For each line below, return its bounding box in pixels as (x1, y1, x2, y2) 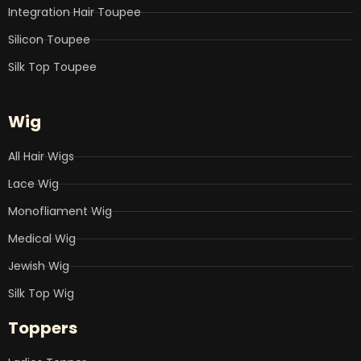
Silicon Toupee (8, 31, 90, 48)
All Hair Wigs (8, 148, 74, 165)
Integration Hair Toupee (8, 4, 141, 21)
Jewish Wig (8, 258, 69, 275)
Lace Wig (8, 176, 59, 193)
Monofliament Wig (8, 203, 112, 220)
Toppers (8, 317, 77, 340)
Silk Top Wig (8, 285, 74, 302)
